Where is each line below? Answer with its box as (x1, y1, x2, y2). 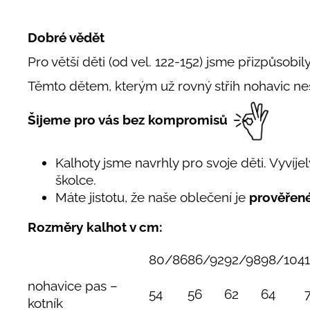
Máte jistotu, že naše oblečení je (55, 189, 249, 205)
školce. (55, 172, 96, 188)
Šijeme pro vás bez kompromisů (28, 112, 228, 128)
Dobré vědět (28, 29, 104, 45)
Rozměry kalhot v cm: (28, 219, 163, 235)
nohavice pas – (28, 278, 118, 294)
